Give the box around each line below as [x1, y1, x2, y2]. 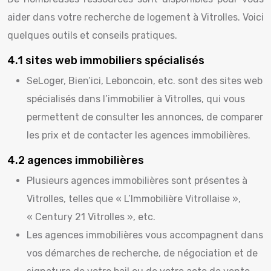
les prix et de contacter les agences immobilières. [27, 129, 250, 141]
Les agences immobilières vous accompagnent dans [27, 229, 263, 241]
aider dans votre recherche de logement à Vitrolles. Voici [7, 11, 264, 23]
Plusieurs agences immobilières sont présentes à [27, 175, 247, 186]
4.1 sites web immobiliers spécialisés [7, 54, 204, 67]
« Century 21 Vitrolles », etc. [27, 211, 155, 223]
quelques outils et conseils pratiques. [7, 30, 177, 41]
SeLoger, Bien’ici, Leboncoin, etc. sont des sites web [27, 75, 263, 87]
